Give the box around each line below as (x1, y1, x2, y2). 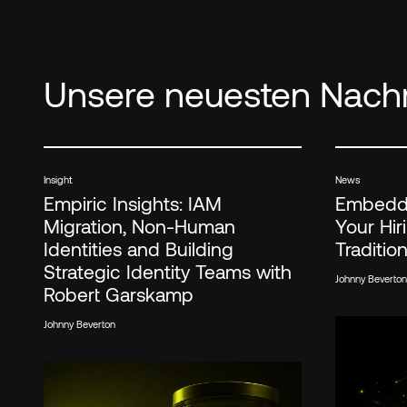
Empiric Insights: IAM (43, 192, 222, 215)
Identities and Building (43, 237, 233, 261)
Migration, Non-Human (43, 214, 235, 238)
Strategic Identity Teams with (43, 260, 292, 283)
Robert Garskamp (43, 283, 194, 306)
